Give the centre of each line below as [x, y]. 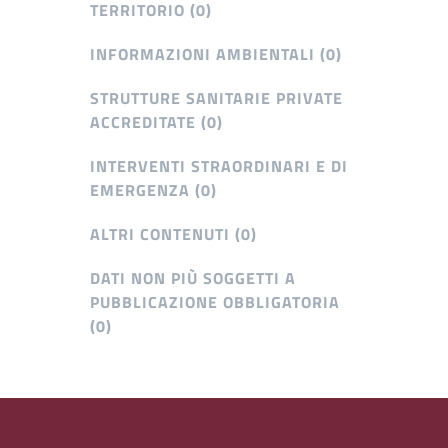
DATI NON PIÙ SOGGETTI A [193, 277]
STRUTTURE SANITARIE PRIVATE [216, 97]
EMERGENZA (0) [153, 189]
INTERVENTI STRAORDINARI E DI [219, 165]
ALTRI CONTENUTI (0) [173, 233]
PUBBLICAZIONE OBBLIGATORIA [215, 301]
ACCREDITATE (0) [156, 121]
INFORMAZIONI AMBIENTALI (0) [216, 53]
